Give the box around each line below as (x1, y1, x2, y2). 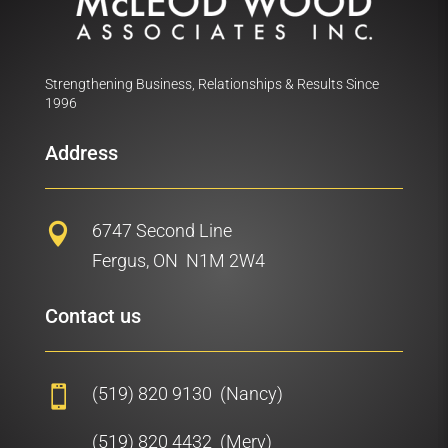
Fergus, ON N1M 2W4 (91, 250, 265, 271)
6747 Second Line (91, 220, 232, 241)
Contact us (44, 304, 141, 328)
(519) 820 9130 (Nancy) (91, 383, 283, 404)
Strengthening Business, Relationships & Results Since (44, 76, 379, 92)
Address (44, 141, 118, 165)
